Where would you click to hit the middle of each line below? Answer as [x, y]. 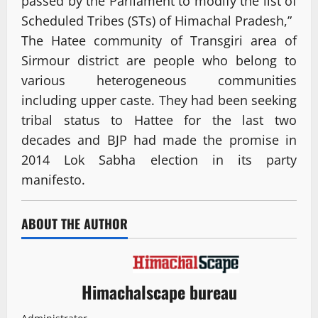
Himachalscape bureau [159, 291]
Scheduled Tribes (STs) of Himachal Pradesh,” [157, 20]
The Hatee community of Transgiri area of [159, 40]
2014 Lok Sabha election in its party [159, 159]
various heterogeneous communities [159, 80]
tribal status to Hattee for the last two [159, 120]
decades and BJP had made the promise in [159, 139]
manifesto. [53, 179]
